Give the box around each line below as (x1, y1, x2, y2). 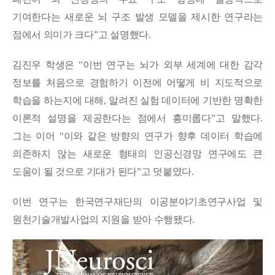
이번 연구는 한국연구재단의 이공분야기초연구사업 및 (12, 196, 263, 207)
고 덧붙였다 (141, 166, 192, 177)
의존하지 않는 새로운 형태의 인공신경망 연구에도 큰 (12, 149, 263, 160)
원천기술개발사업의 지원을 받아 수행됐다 (12, 214, 193, 225)
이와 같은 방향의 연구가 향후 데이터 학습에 (63, 131, 263, 142)
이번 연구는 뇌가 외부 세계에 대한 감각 (83, 60, 263, 71)
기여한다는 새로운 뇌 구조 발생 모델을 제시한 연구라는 (12, 12, 263, 23)
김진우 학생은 (12, 60, 79, 71)
